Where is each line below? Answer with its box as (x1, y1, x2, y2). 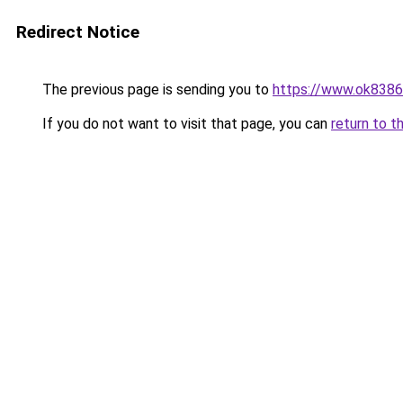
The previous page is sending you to (39, 81, 273, 98)
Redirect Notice (16, 22, 139, 42)
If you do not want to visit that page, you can (39, 115, 331, 132)
